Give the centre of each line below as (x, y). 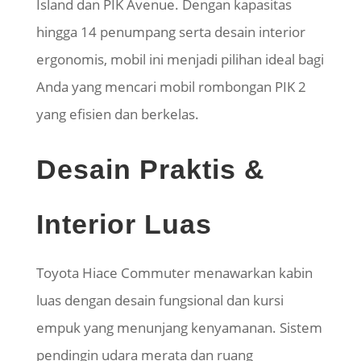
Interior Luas (124, 224)
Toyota (59, 273)
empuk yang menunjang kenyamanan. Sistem (179, 328)
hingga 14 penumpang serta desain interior (170, 32)
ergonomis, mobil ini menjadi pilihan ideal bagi (180, 60)
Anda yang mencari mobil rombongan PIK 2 (171, 87)
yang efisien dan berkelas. (117, 114)
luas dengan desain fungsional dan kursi (160, 301)
